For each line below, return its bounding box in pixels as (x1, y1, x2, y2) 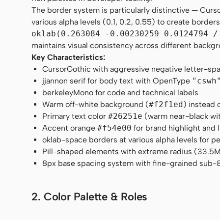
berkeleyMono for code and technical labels (42, 87, 199, 97)
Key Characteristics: (31, 52, 105, 62)
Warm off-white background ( (42, 99, 149, 109)
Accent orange (42, 123, 98, 133)
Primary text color (42, 111, 109, 121)
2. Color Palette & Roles (31, 190, 148, 204)
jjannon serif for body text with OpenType (42, 76, 192, 85)
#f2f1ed (149, 99, 184, 109)
